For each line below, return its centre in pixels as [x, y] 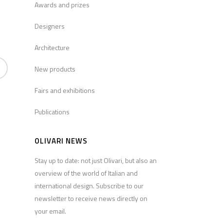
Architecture [52, 48]
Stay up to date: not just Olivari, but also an [96, 161]
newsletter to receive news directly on [91, 199]
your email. [50, 211]
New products [55, 69]
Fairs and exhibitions [65, 91]
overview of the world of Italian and [86, 173]
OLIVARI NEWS [61, 141]
